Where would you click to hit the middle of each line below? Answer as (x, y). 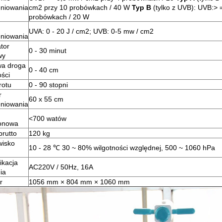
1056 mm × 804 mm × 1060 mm (79, 182)
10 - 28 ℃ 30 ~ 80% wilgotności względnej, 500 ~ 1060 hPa (122, 148)
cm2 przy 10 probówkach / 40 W (80, 7)
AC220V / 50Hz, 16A (61, 167)
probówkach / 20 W (59, 17)
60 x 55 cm (46, 99)
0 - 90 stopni (48, 85)
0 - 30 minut (48, 51)
